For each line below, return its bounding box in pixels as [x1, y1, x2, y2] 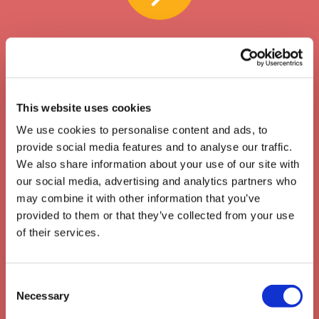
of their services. [16, 226, 100, 239]
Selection [5, 292, 48, 305]
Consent [5, 275, 45, 288]
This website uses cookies [16, 101, 152, 114]
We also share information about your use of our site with [16, 157, 300, 170]
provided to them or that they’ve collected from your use [16, 209, 294, 221]
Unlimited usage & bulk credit [29, 231, 290, 258]
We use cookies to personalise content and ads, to [16, 123, 268, 136]
